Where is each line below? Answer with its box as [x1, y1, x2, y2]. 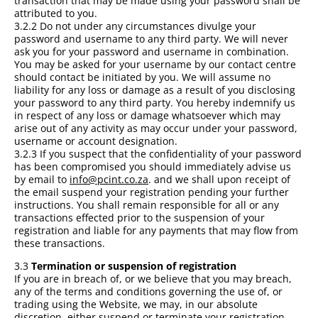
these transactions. [14, 236, 105, 250]
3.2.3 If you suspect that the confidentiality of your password [14, 146, 302, 160]
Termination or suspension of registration [31, 258, 236, 273]
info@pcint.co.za [70, 172, 148, 186]
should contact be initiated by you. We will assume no [14, 70, 270, 84]
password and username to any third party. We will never [14, 31, 288, 45]
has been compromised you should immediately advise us [14, 159, 291, 173]
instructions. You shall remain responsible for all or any [14, 197, 279, 212]
